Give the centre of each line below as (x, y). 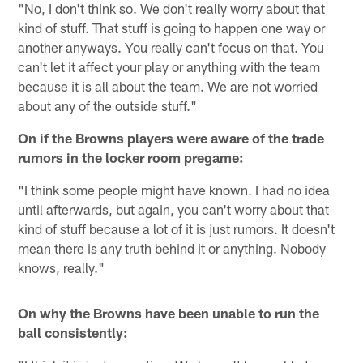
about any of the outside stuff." (108, 106)
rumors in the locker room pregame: (131, 158)
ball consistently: (73, 333)
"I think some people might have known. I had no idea (174, 190)
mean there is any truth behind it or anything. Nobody (172, 248)
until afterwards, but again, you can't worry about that (174, 209)
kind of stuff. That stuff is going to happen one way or (172, 28)
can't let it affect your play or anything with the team (169, 67)
